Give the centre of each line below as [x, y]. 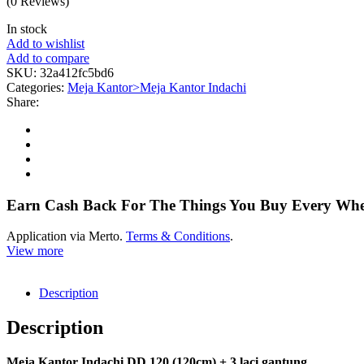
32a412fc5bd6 [77, 72]
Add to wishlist [45, 43]
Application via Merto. [66, 236]
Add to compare [48, 58]
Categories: [37, 87]
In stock [27, 28]
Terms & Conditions [178, 236]
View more [35, 251]
